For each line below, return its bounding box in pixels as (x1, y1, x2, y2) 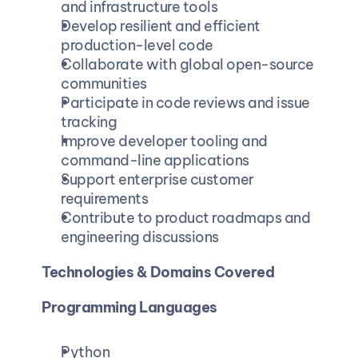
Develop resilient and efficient (60, 16, 260, 35)
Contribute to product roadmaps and (60, 208, 310, 227)
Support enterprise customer (60, 169, 253, 189)
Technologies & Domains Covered (41, 262, 274, 281)
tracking (60, 112, 117, 131)
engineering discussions (60, 227, 218, 246)
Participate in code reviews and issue (60, 93, 309, 112)
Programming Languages (41, 297, 217, 316)
